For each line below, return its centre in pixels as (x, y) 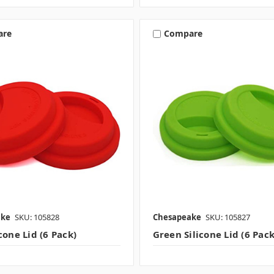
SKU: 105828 (37, 217)
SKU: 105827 (228, 217)
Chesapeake (177, 217)
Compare (183, 34)
